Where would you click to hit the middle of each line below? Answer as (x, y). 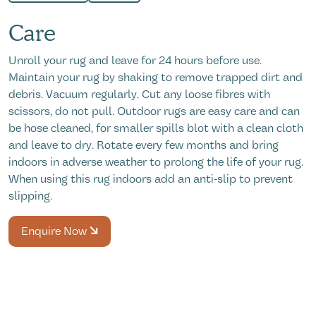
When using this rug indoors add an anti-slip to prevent (151, 180)
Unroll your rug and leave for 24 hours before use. (135, 61)
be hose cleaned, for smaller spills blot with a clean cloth (156, 129)
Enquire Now (55, 232)
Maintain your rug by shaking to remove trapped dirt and (156, 78)
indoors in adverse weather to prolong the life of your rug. (156, 163)
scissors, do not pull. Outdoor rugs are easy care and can (154, 112)
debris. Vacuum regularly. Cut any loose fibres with (139, 95)
